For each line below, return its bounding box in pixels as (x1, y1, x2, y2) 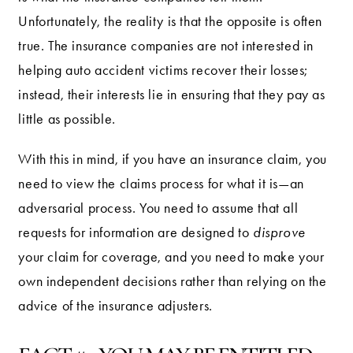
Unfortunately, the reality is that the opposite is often (18, 13, 323, 30)
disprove (253, 225, 306, 241)
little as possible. (18, 111, 116, 128)
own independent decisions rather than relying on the (18, 273, 327, 290)
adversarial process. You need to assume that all (18, 200, 299, 217)
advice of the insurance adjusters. (18, 298, 213, 314)
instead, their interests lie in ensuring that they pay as (18, 87, 325, 103)
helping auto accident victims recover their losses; (18, 62, 309, 79)
